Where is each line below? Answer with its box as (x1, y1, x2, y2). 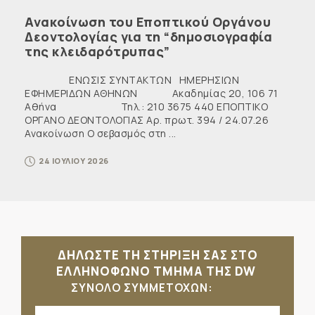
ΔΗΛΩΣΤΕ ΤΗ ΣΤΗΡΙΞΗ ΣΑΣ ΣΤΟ (57, 247, 258, 263)
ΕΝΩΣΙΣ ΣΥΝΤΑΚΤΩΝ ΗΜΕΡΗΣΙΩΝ (25, 73, 239, 86)
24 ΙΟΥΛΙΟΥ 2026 (39, 155, 109, 166)
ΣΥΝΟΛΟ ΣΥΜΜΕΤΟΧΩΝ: (71, 281, 216, 295)
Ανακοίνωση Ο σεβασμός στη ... (25, 127, 176, 140)
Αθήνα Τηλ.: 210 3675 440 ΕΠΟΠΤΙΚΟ (25, 100, 268, 113)
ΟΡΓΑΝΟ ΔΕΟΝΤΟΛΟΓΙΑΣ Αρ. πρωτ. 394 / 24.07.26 (25, 113, 269, 127)
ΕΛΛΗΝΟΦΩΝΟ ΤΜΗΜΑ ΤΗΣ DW (56, 263, 259, 279)
